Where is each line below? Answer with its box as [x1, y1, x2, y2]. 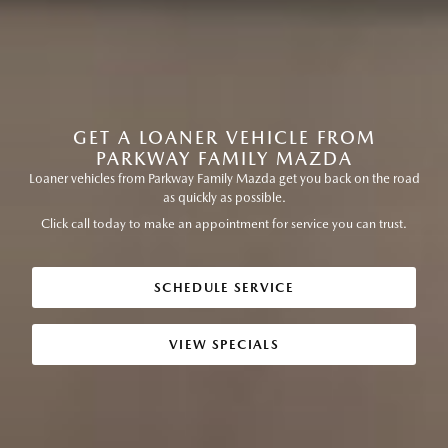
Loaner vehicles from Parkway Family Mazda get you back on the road [28, 171, 420, 186]
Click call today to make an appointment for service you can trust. [41, 216, 407, 231]
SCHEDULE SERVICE [154, 280, 294, 295]
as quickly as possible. [162, 190, 286, 205]
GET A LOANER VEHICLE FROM [72, 127, 376, 148]
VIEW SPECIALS [169, 337, 279, 352]
